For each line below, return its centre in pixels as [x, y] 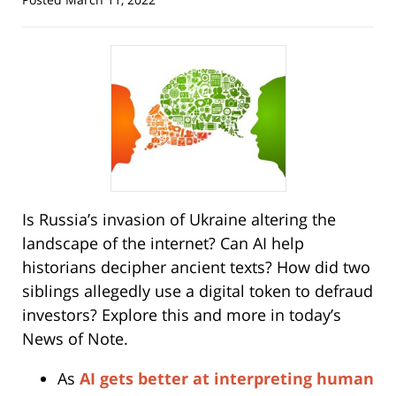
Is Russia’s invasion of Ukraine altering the [179, 220]
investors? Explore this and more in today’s [182, 315]
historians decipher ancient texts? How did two [196, 267]
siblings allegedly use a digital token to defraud [198, 291]
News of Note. [75, 339]
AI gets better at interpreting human [227, 379]
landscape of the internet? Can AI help [163, 244]
